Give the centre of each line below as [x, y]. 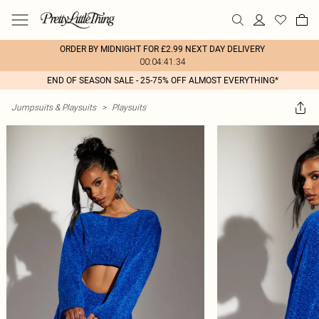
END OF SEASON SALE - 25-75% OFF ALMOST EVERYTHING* [162, 80]
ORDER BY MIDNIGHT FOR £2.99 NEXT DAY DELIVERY [162, 49]
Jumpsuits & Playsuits [54, 107]
